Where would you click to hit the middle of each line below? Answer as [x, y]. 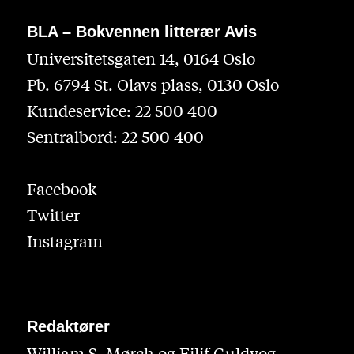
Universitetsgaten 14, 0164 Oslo [141, 58]
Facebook [61, 189]
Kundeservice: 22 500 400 [122, 111]
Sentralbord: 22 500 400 [115, 137]
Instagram [64, 241]
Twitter [53, 215]
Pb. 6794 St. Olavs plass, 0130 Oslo [153, 85]
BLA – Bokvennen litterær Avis [141, 32]
